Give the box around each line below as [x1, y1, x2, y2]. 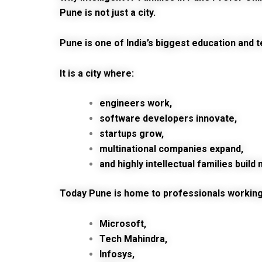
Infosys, [99, 248, 135, 260]
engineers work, [99, 98, 172, 109]
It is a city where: [60, 67, 134, 79]
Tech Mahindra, [99, 233, 167, 244]
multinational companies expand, [99, 143, 243, 155]
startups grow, [99, 128, 164, 140]
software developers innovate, [99, 113, 237, 125]
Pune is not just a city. [60, 7, 156, 19]
